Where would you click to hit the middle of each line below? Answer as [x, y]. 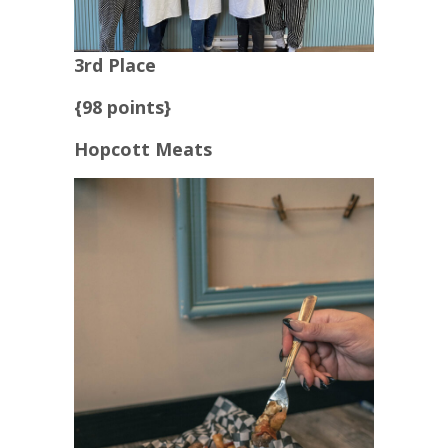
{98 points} [122, 106]
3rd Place [115, 64]
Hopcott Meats [143, 148]
